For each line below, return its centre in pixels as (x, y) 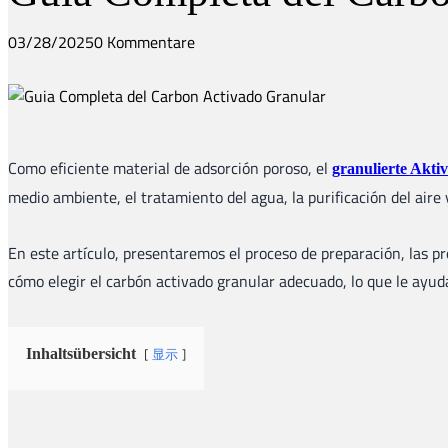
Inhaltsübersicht (81, 354)
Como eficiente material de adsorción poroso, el (170, 168)
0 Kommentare (144, 42)
